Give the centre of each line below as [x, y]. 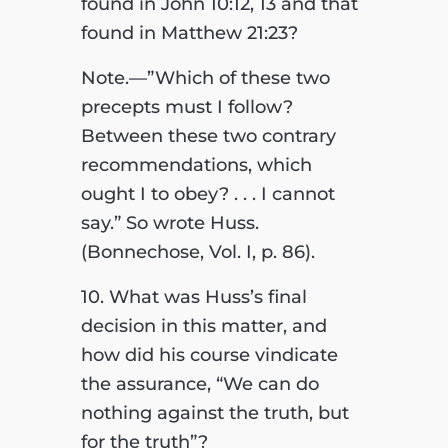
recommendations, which [196, 164]
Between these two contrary [208, 135]
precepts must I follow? [186, 106]
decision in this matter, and [203, 325]
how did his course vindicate [209, 354]
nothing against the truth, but [214, 412]
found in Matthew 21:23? [189, 32]
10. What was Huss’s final [193, 296]
